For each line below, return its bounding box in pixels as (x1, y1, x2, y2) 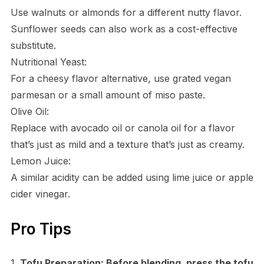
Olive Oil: (10, 105, 49, 117)
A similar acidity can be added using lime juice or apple (10, 171, 253, 183)
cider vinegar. (10, 187, 70, 200)
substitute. (10, 39, 56, 51)
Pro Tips (10, 219, 71, 238)
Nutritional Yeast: (10, 55, 87, 68)
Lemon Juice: (10, 154, 71, 167)
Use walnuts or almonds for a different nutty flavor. (10, 6, 242, 18)
